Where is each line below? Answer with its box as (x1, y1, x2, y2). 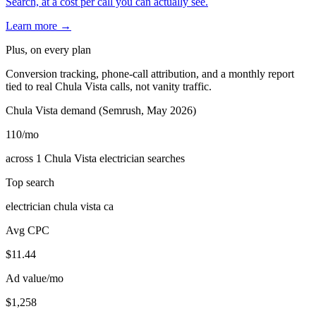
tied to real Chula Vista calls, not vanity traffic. (6, 80, 212, 93)
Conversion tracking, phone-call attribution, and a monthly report (6, 68, 294, 80)
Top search (6, 176, 54, 189)
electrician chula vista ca (6, 200, 114, 213)
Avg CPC (6, 224, 49, 237)
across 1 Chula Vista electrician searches (6, 152, 185, 165)
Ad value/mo (6, 272, 63, 285)
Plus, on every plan (6, 44, 91, 56)
